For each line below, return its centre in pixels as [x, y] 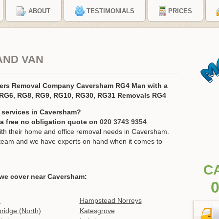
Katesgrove [97, 211]
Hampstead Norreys [110, 201]
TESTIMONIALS [110, 11]
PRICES [180, 11]
